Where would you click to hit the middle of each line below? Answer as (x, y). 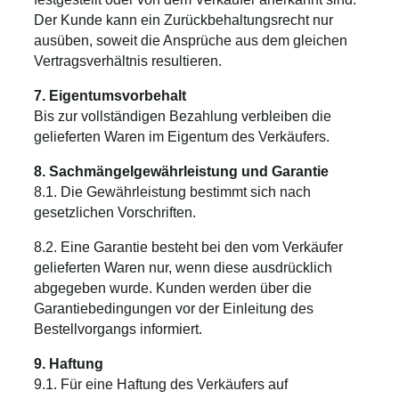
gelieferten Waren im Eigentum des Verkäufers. (182, 136)
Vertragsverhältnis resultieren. (128, 61)
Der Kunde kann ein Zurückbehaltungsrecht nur (183, 20)
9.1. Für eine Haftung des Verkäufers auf (161, 384)
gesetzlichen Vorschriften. (115, 212)
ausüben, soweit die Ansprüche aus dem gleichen (191, 40)
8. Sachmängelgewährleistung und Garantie (181, 171)
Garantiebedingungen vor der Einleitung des (174, 308)
